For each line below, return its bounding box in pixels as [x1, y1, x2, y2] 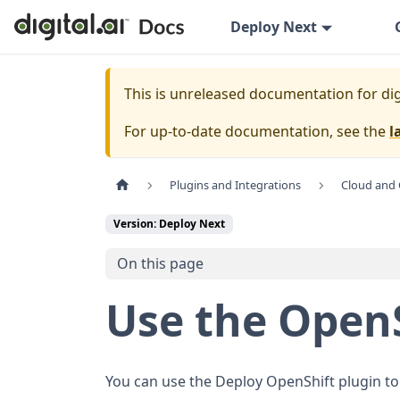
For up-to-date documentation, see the [124, 121, 389, 141]
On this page [116, 254, 204, 274]
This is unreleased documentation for [124, 84, 381, 104]
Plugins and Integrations [170, 177, 302, 194]
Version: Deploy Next [113, 216, 225, 232]
